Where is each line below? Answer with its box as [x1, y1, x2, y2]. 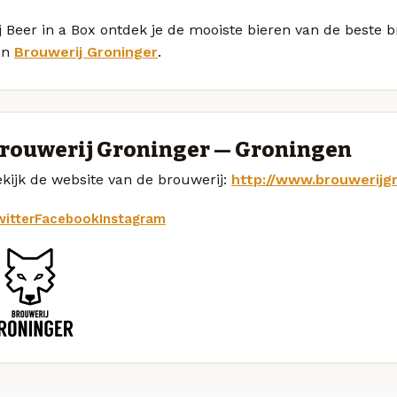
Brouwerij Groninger [14, 43, 158, 60]
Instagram [99, 210, 166, 227]
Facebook [35, 210, 99, 227]
